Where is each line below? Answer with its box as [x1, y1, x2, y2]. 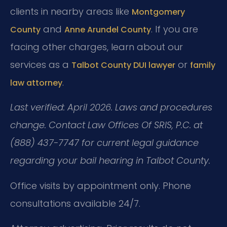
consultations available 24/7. [10, 197, 140, 210]
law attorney [10, 77, 62, 89]
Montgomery [132, 6, 185, 18]
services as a [10, 58, 71, 71]
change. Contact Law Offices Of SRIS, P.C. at [10, 119, 203, 132]
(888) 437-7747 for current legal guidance [10, 136, 199, 149]
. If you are [151, 23, 198, 35]
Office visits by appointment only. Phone [10, 179, 191, 192]
